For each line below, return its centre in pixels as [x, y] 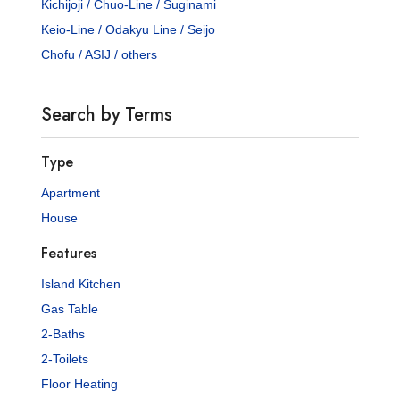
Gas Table [70, 308]
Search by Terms [107, 114]
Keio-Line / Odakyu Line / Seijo [129, 29]
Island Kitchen [81, 283]
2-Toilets [65, 358]
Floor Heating [80, 383]
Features [69, 253]
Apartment [71, 192]
